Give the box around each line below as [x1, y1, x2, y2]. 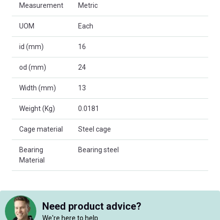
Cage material [19, 125, 63, 134]
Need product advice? [42, 200, 141, 212]
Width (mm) [19, 84, 56, 92]
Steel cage [78, 125, 111, 134]
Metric [78, 1, 98, 10]
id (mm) [19, 43, 44, 51]
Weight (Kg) [19, 105, 55, 113]
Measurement [19, 1, 63, 10]
